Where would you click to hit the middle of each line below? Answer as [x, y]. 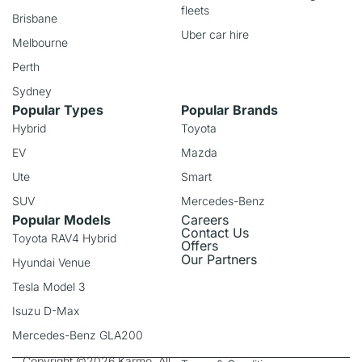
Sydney [32, 91]
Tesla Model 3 [48, 286]
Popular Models [61, 220]
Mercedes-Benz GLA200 [78, 335]
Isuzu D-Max [46, 311]
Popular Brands [229, 110]
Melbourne [40, 42]
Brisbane [35, 18]
